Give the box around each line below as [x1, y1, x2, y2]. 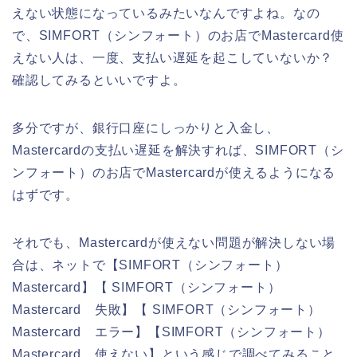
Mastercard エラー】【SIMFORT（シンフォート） [12, 324, 331, 339]
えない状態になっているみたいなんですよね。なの [12, 6, 320, 20]
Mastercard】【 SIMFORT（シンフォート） [12, 280, 281, 294]
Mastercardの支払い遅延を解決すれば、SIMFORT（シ [12, 143, 344, 157]
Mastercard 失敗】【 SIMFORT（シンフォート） [12, 302, 321, 316]
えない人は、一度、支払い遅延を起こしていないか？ [12, 50, 334, 65]
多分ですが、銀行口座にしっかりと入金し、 [12, 120, 280, 135]
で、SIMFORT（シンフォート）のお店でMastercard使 [12, 28, 344, 42]
